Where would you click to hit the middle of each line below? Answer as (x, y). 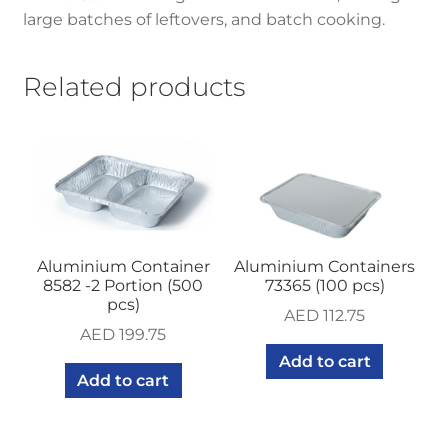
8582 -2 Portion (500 (123, 285)
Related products (133, 87)
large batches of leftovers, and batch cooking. (203, 20)
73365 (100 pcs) (324, 285)
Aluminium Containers (325, 266)
